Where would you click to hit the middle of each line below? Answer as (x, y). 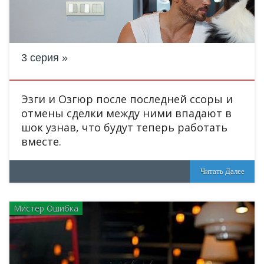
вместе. (41, 141)
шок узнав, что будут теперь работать (124, 127)
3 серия (40, 58)
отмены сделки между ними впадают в (126, 113)
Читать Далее (222, 171)
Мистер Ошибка (46, 208)
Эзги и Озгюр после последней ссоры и (127, 99)
